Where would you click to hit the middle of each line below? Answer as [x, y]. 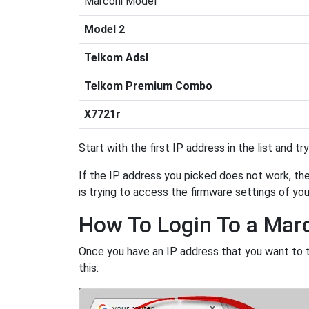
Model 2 [104, 30]
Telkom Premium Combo [148, 86]
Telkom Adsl [116, 58]
